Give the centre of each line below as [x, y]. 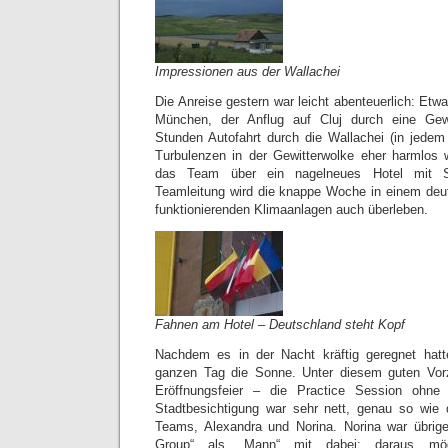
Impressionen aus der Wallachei [247, 71]
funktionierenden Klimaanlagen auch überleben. [291, 209]
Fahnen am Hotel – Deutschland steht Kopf [280, 324]
